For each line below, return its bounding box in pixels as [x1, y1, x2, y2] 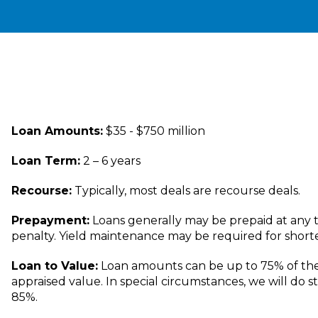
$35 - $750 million [103, 124, 205, 138]
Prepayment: [11, 214, 89, 228]
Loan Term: [11, 154, 80, 168]
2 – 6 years [80, 154, 141, 168]
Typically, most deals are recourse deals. [72, 184, 300, 198]
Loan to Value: [11, 259, 98, 273]
